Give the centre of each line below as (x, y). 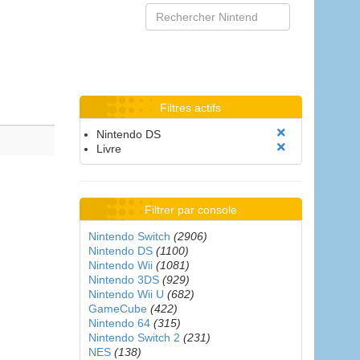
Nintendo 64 (119, 323)
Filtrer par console (190, 210)
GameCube (117, 309)
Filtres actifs (191, 108)
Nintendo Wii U (126, 294)
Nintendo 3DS (123, 280)
